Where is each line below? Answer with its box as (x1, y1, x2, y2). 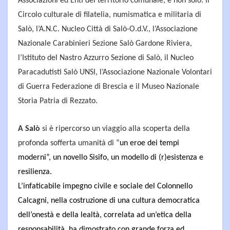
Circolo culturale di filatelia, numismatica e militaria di (18, 10, 201, 19)
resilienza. (18, 167, 52, 176)
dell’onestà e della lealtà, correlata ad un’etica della (18, 210, 191, 219)
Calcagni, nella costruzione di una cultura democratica (18, 196, 200, 205)
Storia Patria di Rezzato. (18, 97, 98, 105)
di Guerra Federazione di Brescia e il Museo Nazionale (18, 82, 199, 91)
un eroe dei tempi (120, 139, 179, 147)
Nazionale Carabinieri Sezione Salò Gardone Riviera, (18, 39, 192, 48)
